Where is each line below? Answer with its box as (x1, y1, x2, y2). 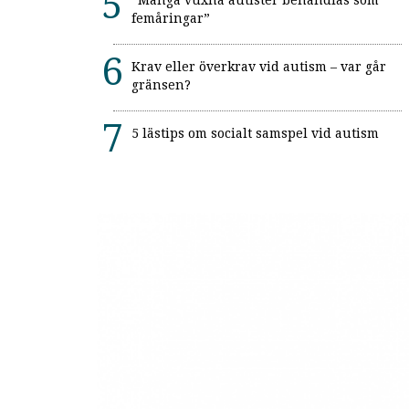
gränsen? (131, 78, 191, 93)
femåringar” (131, 11, 210, 26)
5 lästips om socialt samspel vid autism (131, 126, 379, 142)
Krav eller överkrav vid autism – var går (131, 59, 386, 75)
